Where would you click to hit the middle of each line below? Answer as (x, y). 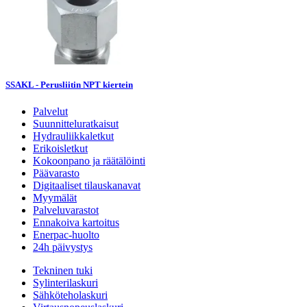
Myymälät (55, 198)
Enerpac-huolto (66, 235)
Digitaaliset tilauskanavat (87, 186)
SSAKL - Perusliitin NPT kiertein (69, 85)
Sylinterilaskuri (65, 283)
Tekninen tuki (63, 271)
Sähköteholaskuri (70, 295)
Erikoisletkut (60, 149)
